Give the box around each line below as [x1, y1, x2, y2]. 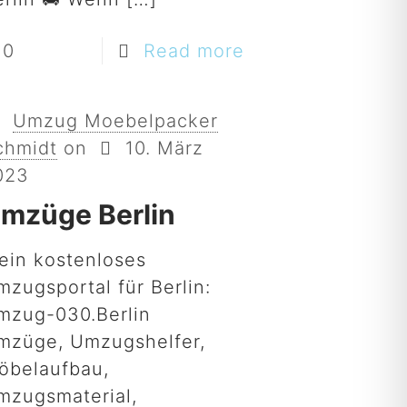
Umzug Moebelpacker [12, 110, 218, 132]
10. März [124, 137, 203, 159]
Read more [143, 40, 244, 62]
